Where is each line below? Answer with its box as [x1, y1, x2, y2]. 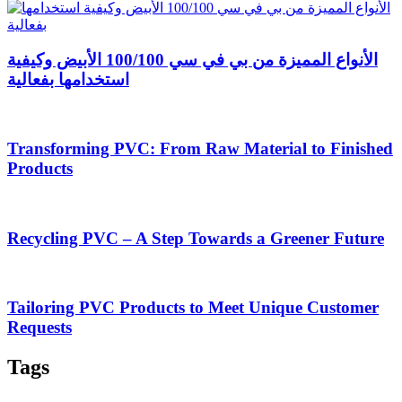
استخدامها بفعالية [7, 69, 129, 89]
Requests [7, 318, 72, 337]
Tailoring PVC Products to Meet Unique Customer [7, 298, 379, 318]
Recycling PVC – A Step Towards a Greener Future [7, 228, 384, 248]
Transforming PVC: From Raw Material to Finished [7, 139, 393, 159]
